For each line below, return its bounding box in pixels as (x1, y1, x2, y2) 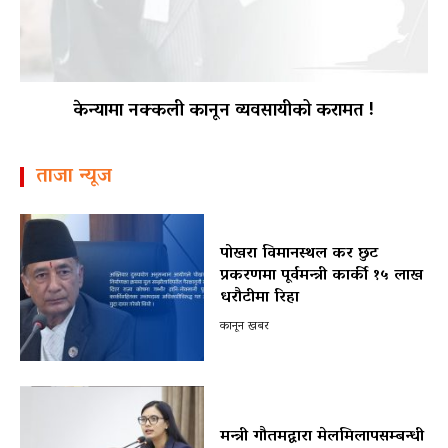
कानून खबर (219, 315, 269, 339)
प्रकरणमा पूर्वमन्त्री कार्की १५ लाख (219, 261, 423, 292)
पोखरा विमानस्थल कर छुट (219, 239, 378, 270)
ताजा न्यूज (36, 157, 112, 196)
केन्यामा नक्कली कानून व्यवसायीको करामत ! (73, 94, 375, 129)
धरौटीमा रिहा (219, 283, 299, 314)
